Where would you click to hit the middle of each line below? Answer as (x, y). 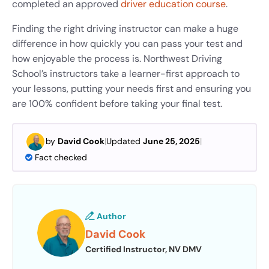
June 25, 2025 (171, 141)
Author (110, 216)
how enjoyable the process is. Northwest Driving (117, 58)
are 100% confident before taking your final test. (117, 103)
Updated (125, 141)
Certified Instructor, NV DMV (144, 249)
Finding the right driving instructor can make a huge (125, 28)
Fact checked (61, 157)
